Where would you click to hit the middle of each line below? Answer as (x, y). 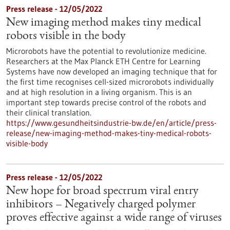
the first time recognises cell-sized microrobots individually (110, 82)
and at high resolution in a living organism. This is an (99, 92)
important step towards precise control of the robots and (106, 102)
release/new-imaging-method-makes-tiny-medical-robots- (109, 133)
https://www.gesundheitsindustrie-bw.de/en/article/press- (111, 123)
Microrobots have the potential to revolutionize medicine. (106, 51)
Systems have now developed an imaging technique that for (112, 71)
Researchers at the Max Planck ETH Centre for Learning (103, 61)
